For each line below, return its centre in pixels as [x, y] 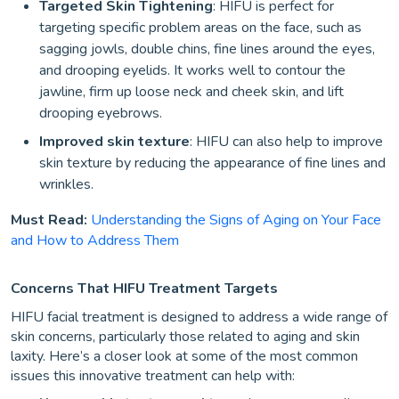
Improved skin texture [114, 142]
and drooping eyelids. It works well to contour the [192, 70]
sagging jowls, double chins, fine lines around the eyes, [207, 49]
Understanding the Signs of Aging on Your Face [236, 220]
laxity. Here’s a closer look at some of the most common [184, 356]
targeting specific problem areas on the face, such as [200, 28]
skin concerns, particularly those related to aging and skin [185, 337]
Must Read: [49, 220]
